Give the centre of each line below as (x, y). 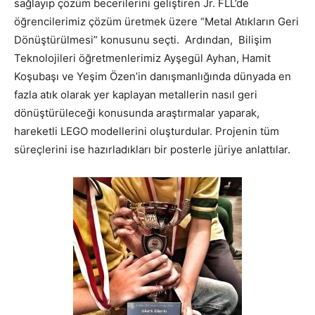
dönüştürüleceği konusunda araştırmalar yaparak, (137, 112)
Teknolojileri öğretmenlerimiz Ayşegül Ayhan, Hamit (142, 58)
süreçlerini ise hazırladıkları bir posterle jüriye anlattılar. (152, 149)
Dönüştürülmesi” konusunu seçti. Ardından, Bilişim (143, 39)
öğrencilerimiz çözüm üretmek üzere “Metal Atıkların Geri (156, 21)
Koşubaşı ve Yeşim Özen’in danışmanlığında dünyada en (153, 76)
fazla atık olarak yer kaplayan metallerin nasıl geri (136, 94)
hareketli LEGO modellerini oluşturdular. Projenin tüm (147, 131)
